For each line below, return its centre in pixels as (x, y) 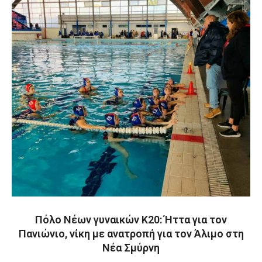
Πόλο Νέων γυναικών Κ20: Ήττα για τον (131, 220)
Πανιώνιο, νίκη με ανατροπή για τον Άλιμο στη (131, 234)
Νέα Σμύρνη (131, 248)
